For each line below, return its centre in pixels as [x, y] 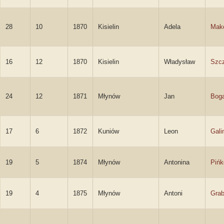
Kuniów [108, 131]
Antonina [177, 162]
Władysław [179, 62]
